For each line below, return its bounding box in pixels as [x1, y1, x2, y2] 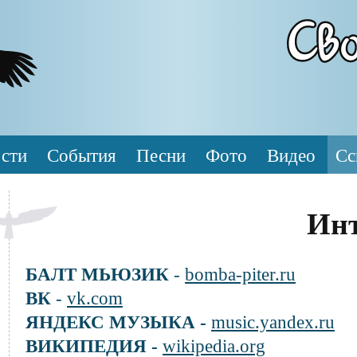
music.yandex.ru [211, 311, 335, 332]
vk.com [67, 287, 123, 308]
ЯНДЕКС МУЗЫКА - [25, 311, 211, 332]
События [47, 145, 116, 166]
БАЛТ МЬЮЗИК [25, 263, 169, 284]
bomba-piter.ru [185, 263, 296, 284]
